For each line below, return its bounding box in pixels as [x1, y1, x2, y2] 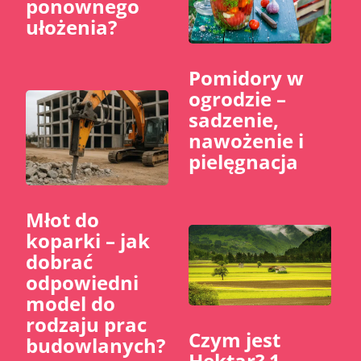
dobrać [26, 248, 93, 276]
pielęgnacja [189, 148, 298, 176]
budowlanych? [26, 332, 166, 359]
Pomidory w [189, 64, 304, 92]
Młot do [26, 206, 100, 234]
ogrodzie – [189, 85, 286, 113]
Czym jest [189, 326, 280, 353]
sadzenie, [189, 106, 279, 134]
